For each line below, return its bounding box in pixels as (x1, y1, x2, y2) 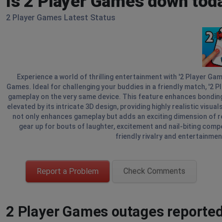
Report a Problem (37, 166, 99, 176)
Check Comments (123, 166, 185, 176)
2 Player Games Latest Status (6, 13, 115, 22)
